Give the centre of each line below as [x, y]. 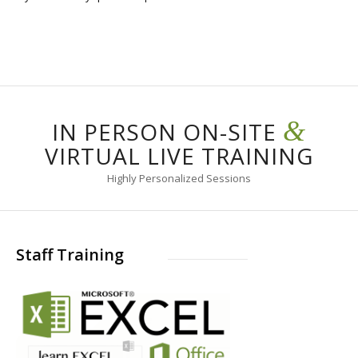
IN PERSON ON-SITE [167, 132]
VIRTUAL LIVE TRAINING [179, 156]
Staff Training [70, 254]
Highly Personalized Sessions [179, 179]
